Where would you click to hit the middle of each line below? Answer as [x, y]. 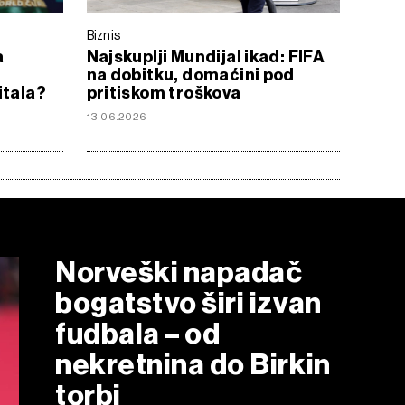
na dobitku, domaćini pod [190, 75]
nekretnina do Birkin [193, 364]
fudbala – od [138, 333]
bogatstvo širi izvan [188, 302]
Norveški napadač [179, 272]
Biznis [104, 35]
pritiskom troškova [164, 93]
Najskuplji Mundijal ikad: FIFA [206, 57]
